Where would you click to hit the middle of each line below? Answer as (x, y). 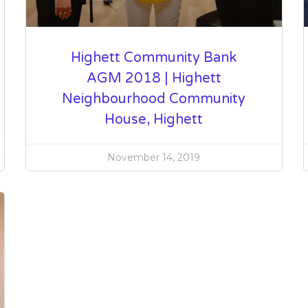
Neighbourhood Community (154, 99)
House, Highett (154, 119)
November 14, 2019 (154, 157)
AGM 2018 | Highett (154, 78)
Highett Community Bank (154, 57)
